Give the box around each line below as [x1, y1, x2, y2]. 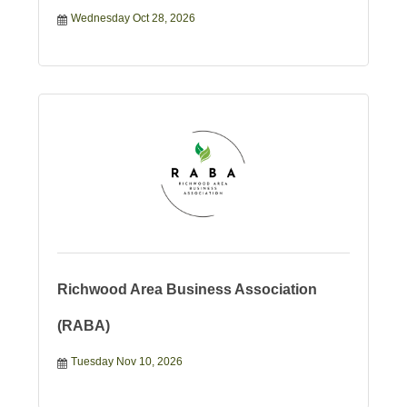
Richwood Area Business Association [56, 282, 317, 298]
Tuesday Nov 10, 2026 [70, 355, 183, 369]
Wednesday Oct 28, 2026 [70, 12, 195, 25]
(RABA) [56, 318, 110, 334]
